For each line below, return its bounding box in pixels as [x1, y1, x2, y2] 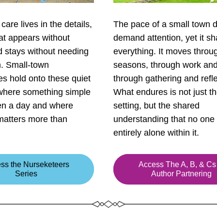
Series [15, 170, 37, 178]
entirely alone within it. [113, 128, 199, 138]
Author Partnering [151, 170, 212, 178]
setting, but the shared [113, 101, 200, 110]
